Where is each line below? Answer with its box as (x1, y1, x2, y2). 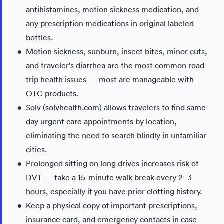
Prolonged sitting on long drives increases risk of (26, 158, 198, 168)
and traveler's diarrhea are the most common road (26, 60, 204, 70)
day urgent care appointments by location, (26, 116, 177, 126)
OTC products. (26, 88, 78, 98)
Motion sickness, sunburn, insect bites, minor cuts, (26, 46, 207, 56)
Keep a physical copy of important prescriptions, (26, 200, 197, 210)
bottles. (26, 32, 53, 42)
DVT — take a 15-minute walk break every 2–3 (26, 172, 192, 182)
